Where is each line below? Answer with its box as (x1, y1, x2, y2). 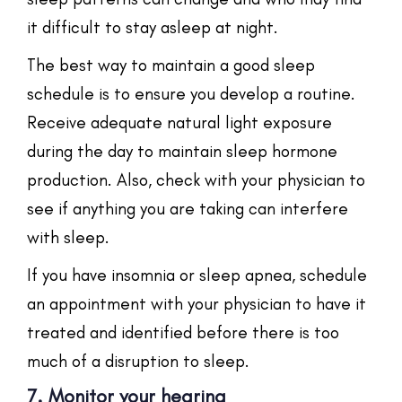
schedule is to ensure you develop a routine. (27, 83, 355, 104)
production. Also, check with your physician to (27, 169, 365, 190)
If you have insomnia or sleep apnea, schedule (27, 264, 367, 285)
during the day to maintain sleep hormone (27, 140, 337, 162)
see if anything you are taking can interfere (27, 197, 348, 219)
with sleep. (27, 226, 109, 248)
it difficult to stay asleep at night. (27, 16, 278, 38)
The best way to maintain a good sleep (27, 54, 315, 75)
